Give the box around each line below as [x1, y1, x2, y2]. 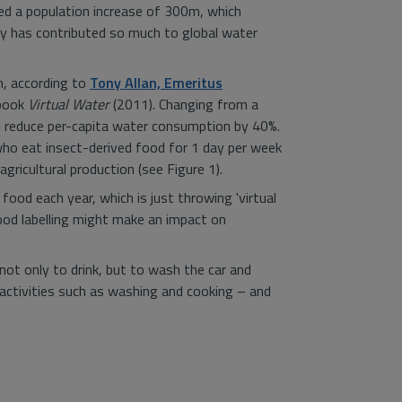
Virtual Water [28, 93, 113, 115]
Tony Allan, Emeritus [90, 72, 223, 93]
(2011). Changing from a [113, 93, 258, 115]
